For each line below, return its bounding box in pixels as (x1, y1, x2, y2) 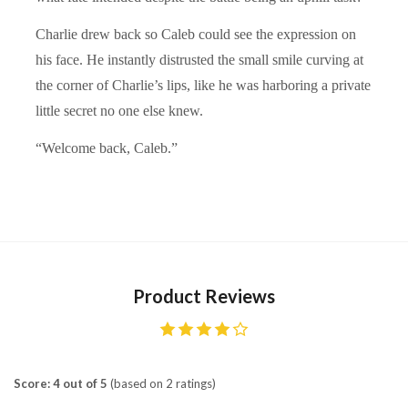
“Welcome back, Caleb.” (36, 139, 178, 156)
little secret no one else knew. (36, 102, 203, 118)
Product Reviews (133, 284, 275, 307)
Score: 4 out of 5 (14, 375, 107, 391)
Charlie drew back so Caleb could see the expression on (36, 25, 356, 42)
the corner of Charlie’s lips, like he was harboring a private (36, 76, 371, 93)
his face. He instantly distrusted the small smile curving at (36, 51, 363, 67)
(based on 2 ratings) (107, 375, 216, 391)
